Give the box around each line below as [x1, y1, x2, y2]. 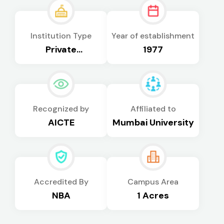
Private [45, 43, 76, 55]
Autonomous [32, 56, 89, 69]
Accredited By [33, 176, 88, 187]
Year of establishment [111, 30, 194, 41]
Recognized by [33, 103, 89, 114]
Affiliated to [130, 103, 176, 114]
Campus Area [127, 176, 178, 187]
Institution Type [30, 30, 91, 41]
